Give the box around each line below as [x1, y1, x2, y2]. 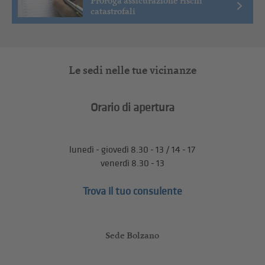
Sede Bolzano [105, 229, 160, 241]
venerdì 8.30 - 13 [100, 157, 164, 169]
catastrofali [90, 5, 135, 17]
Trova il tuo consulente [82, 185, 182, 198]
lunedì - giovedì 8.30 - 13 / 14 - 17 [69, 144, 196, 156]
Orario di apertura [90, 100, 174, 115]
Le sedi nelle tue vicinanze [68, 63, 196, 77]
